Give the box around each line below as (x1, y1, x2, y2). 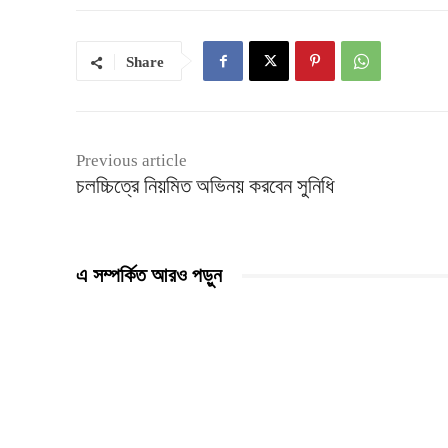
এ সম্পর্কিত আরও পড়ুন (76, 264, 222, 286)
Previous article (76, 151, 187, 170)
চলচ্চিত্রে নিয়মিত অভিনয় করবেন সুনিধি (76, 174, 334, 198)
